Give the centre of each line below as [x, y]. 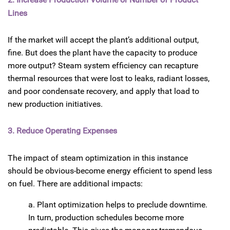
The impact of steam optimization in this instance [98, 158]
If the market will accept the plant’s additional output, [103, 40]
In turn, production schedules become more [106, 217]
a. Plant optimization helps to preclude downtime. [118, 204]
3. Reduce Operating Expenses [62, 131]
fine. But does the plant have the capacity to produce [102, 53]
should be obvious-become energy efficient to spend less [110, 170]
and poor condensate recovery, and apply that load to [103, 91]
